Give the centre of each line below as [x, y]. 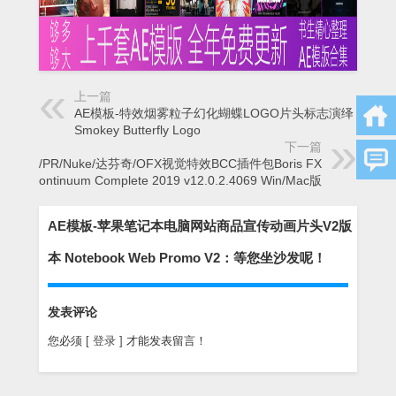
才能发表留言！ [167, 341]
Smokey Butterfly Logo [137, 129]
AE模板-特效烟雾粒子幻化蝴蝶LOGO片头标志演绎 [214, 113]
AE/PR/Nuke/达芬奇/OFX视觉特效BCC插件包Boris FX [172, 163]
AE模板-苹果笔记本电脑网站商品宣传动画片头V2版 [200, 226]
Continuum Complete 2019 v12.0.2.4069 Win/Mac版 [176, 180]
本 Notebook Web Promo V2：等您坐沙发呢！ [187, 258]
